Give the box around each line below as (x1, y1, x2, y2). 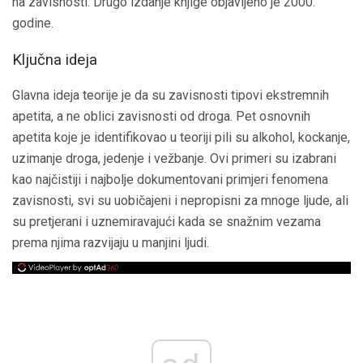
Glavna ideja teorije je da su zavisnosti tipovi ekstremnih (12, 88, 329, 104)
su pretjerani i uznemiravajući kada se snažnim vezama (12, 214, 321, 230)
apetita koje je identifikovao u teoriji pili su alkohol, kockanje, (12, 130, 350, 146)
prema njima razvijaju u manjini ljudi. (12, 235, 209, 251)
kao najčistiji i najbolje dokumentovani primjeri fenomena (12, 172, 328, 188)
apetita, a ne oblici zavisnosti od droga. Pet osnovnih (12, 109, 310, 125)
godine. (12, 15, 53, 31)
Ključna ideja (12, 50, 97, 69)
